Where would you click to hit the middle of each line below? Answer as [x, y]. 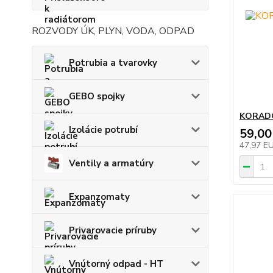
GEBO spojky [97, 96]
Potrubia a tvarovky [113, 62]
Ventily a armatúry [111, 163]
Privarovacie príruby [113, 230]
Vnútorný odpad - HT [116, 264]
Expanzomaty [99, 197]
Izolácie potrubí [103, 129]
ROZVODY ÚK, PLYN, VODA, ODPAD [113, 31]
